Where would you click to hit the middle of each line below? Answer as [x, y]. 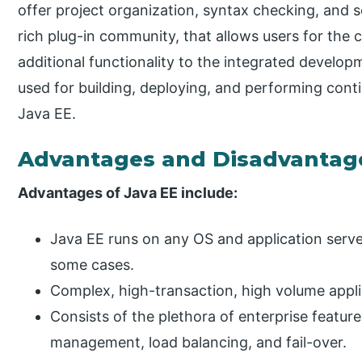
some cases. [93, 264]
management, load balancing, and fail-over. [199, 342]
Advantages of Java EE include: [128, 192]
